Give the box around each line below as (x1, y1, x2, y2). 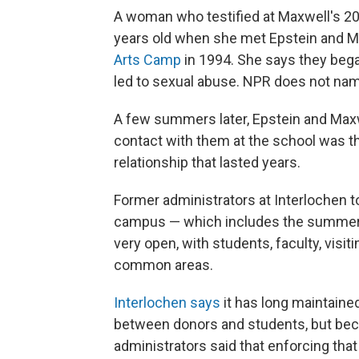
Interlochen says (114, 294, 220, 311)
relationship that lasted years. (114, 154, 301, 171)
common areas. (114, 256, 213, 273)
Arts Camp (114, 51, 181, 68)
